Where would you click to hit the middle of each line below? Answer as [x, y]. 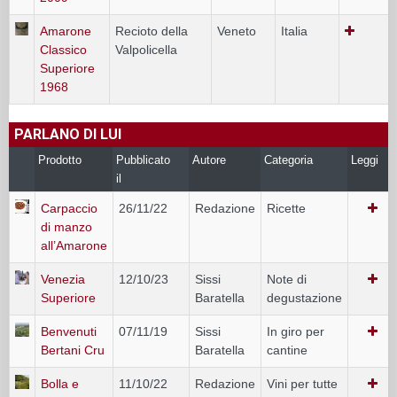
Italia [294, 31]
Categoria [288, 160]
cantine [287, 350]
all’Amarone [74, 245]
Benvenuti [69, 331]
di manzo [66, 226]
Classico [63, 49]
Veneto [237, 31]
